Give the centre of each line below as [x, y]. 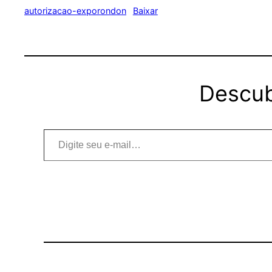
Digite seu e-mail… [58, 129]
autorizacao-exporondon [75, 11]
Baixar [145, 11]
